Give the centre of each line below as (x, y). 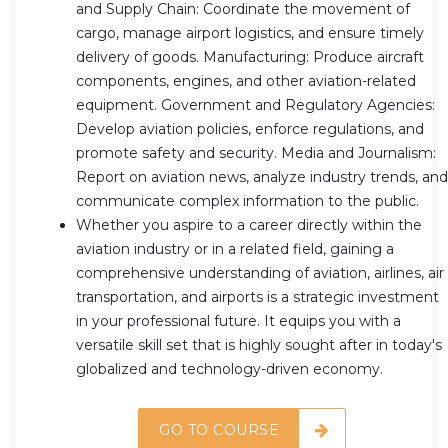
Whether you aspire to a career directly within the (249, 224)
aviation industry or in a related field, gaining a (235, 248)
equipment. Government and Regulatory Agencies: (255, 104)
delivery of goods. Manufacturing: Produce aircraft (250, 56)
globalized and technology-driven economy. (229, 368)
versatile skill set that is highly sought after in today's (259, 344)
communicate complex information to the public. (247, 200)
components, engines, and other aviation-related (246, 80)
